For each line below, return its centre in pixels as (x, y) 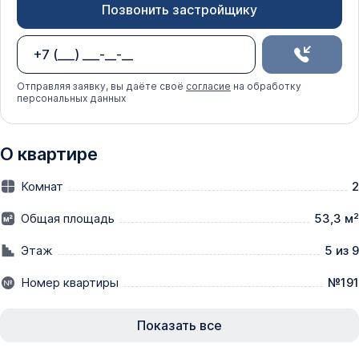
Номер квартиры (70, 282)
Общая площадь (68, 218)
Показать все (179, 325)
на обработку (266, 86)
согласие (208, 86)
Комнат (42, 186)
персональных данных (71, 98)
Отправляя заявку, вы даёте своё (101, 86)
